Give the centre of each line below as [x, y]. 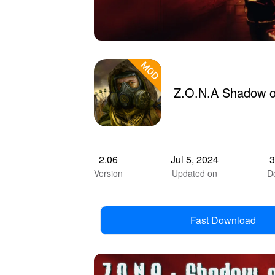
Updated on [195, 173]
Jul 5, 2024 [195, 159]
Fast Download [223, 220]
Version [108, 173]
